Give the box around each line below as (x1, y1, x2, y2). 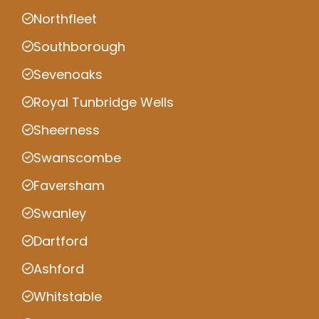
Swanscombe (33, 148, 121, 167)
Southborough (33, 37, 125, 56)
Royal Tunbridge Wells (33, 93, 174, 111)
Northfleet (33, 9, 97, 28)
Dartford (33, 231, 88, 250)
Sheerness (33, 120, 100, 139)
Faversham (33, 176, 105, 194)
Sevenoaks (33, 65, 103, 83)
